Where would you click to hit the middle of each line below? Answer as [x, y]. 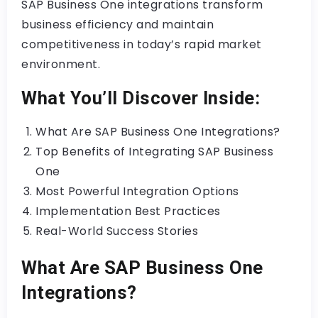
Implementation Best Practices [128, 211]
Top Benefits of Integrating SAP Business [154, 152]
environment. [61, 64]
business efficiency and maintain [117, 24]
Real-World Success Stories [117, 231]
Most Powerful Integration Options [137, 191]
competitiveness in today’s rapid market [142, 44]
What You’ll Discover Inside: [141, 98]
